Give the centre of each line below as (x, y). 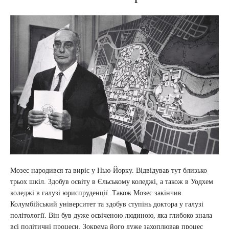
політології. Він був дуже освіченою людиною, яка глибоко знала (111, 215)
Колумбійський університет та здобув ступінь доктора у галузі (107, 204)
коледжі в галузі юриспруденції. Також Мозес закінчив (96, 193)
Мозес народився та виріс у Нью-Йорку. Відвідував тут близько (109, 170)
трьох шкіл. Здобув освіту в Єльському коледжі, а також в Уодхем (112, 181)
